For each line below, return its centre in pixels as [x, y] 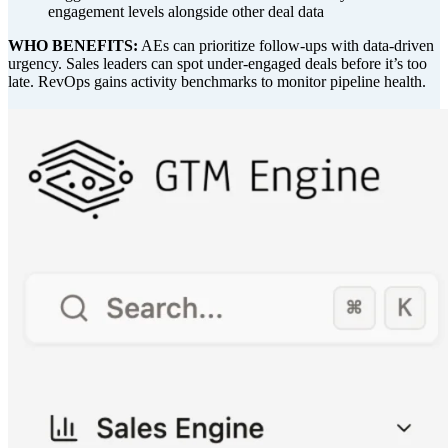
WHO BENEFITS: [73, 46]
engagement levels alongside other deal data [186, 12]
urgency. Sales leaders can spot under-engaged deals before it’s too [217, 64]
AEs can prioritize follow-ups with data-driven [286, 46]
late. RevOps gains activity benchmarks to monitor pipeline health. [217, 82]
